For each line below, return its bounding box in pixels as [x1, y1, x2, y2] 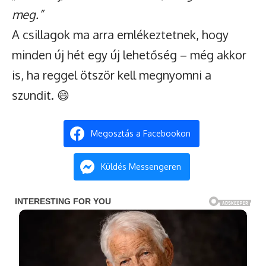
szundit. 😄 [12, 87, 69, 103]
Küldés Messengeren [100, 161, 181, 172]
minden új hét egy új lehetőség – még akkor [12, 47, 246, 62]
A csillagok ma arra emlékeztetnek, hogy [12, 27, 229, 42]
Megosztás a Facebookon [91, 128, 191, 138]
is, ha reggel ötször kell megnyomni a [12, 67, 211, 83]
